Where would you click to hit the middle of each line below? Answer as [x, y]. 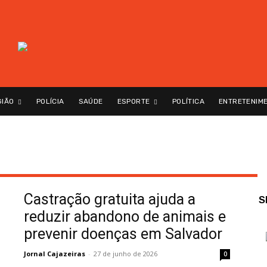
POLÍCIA [50, 102]
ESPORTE [133, 102]
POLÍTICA [188, 102]
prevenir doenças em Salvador [123, 234]
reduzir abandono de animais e [125, 217]
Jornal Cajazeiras [55, 254]
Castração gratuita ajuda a [110, 200]
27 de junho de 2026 [125, 254]
